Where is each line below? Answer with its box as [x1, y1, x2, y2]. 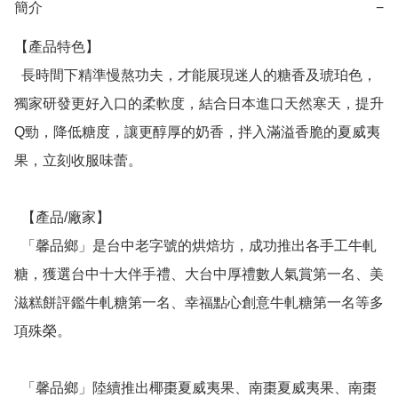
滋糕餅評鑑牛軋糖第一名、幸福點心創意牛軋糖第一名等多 [14, 295, 384, 311]
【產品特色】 [14, 39, 99, 55]
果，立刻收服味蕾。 [14, 153, 142, 169]
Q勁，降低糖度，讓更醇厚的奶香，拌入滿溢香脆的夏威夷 [14, 124, 380, 140]
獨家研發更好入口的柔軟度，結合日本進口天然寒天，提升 [14, 96, 384, 112]
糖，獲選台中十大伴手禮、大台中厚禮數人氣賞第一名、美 [14, 267, 384, 283]
